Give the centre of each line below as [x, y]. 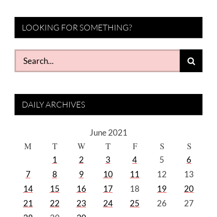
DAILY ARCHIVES [54, 104]
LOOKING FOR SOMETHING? [77, 28]
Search [26, 55]
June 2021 [108, 133]
